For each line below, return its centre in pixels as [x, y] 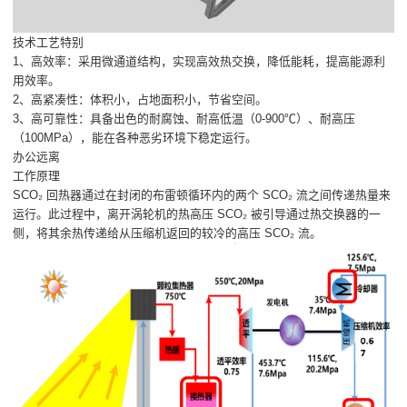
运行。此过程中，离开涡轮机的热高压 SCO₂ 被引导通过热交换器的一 [197, 213]
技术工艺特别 [49, 42]
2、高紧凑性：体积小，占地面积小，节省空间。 [140, 99]
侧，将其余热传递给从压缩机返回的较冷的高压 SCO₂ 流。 [168, 233]
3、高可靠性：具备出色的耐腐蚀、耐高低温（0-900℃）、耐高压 [184, 118]
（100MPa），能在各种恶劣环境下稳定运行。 [135, 137]
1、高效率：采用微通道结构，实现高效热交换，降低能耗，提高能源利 [199, 61]
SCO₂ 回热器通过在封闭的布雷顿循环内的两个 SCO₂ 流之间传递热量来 [202, 194]
